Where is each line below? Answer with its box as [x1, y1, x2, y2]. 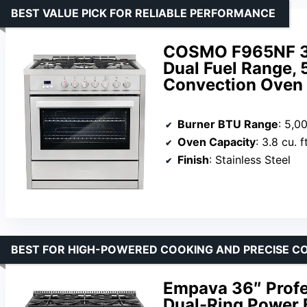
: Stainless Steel [209, 152, 291, 167]
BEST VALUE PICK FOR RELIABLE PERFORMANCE [11, 5, 275, 20]
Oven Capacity [177, 134, 256, 149]
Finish [177, 152, 209, 167]
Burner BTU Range [177, 116, 278, 131]
